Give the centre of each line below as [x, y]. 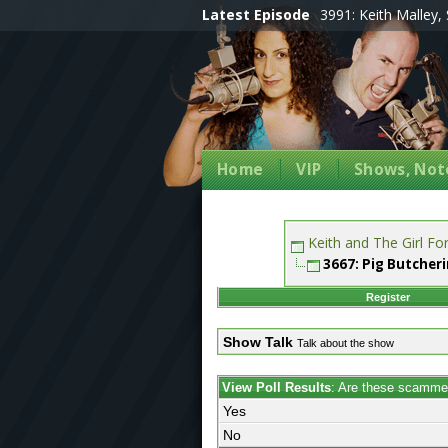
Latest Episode [256, 14]
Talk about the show [345, 343]
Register [388, 297]
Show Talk [258, 342]
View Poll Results [276, 387]
